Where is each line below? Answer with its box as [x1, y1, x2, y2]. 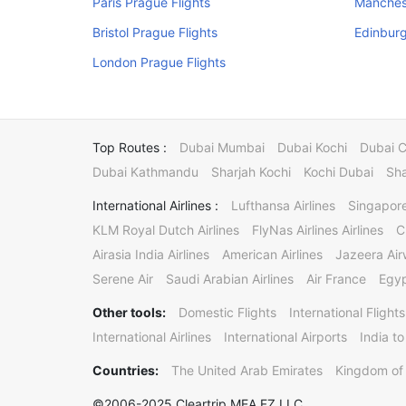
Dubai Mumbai [179, 140, 265, 155]
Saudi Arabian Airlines [166, 271, 294, 286]
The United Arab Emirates [171, 362, 323, 378]
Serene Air [92, 271, 153, 286]
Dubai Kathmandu [92, 164, 198, 179]
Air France [306, 271, 366, 286]
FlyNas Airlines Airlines [252, 222, 383, 237]
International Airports [224, 329, 347, 344]
